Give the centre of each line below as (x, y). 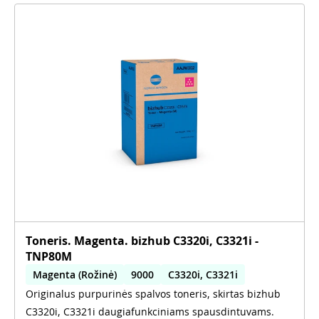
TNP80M (49, 256)
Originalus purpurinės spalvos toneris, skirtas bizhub (153, 293)
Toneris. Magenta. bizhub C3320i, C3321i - (142, 240)
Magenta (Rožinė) (75, 274)
